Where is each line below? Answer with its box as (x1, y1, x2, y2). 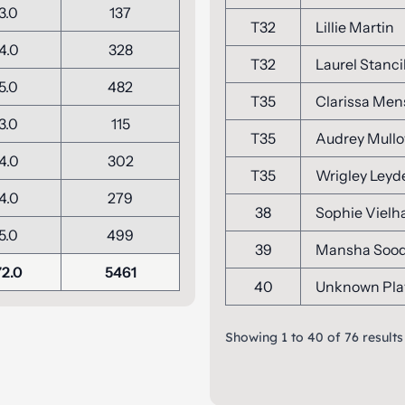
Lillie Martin (316, 18, 394, 36)
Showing (225, 329, 281, 345)
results (359, 329, 403, 345)
